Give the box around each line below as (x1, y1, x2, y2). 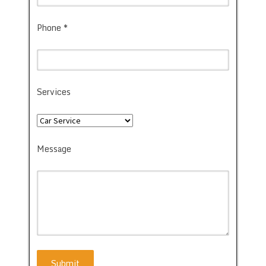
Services (37, 84, 71, 99)
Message (37, 141, 71, 156)
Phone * (37, 20, 68, 34)
